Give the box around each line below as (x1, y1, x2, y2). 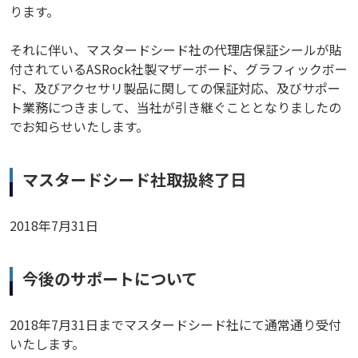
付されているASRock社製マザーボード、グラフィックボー (10, 59, 348, 78)
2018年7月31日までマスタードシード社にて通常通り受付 (10, 315, 341, 334)
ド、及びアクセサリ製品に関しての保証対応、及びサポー (10, 78, 340, 97)
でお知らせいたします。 (10, 117, 149, 136)
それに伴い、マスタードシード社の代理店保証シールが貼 (10, 40, 342, 59)
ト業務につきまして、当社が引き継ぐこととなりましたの (10, 97, 341, 117)
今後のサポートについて (22, 267, 197, 290)
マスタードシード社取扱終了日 (22, 168, 246, 191)
